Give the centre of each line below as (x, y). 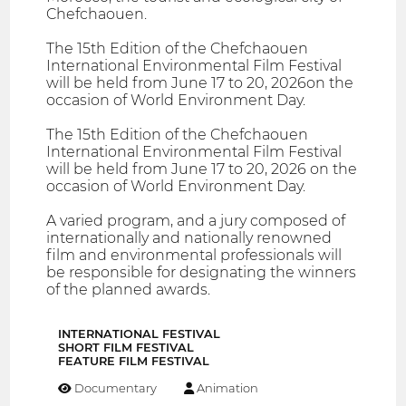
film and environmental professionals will (194, 255)
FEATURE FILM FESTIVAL (134, 361)
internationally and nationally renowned (189, 237)
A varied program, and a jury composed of (196, 220)
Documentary (115, 387)
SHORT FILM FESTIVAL (126, 347)
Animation (227, 387)
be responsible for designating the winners (202, 272)
